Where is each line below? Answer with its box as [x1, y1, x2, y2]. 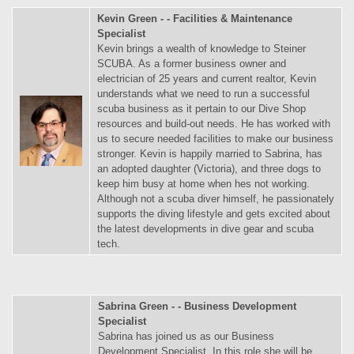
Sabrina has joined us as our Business [98, 330, 274, 343]
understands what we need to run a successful [97, 88, 310, 100]
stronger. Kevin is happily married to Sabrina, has [97, 148, 322, 160]
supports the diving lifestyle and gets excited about [97, 208, 330, 220]
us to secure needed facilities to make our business [97, 133, 333, 145]
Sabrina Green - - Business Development [98, 300, 296, 313]
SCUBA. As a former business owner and [97, 58, 286, 70]
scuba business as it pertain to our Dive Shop [97, 103, 306, 115]
